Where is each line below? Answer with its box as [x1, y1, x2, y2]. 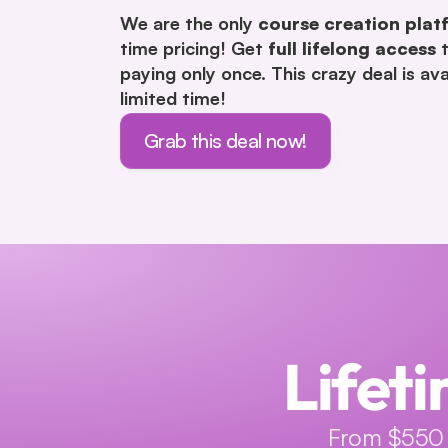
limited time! [120, 86, 226, 109]
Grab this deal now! [144, 127, 307, 153]
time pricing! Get [120, 36, 268, 59]
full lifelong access [268, 36, 436, 59]
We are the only [120, 11, 258, 34]
